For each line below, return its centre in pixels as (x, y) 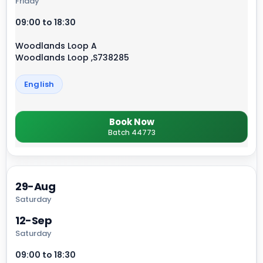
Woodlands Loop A (56, 46)
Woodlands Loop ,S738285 (72, 58)
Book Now (131, 122)
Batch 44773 (131, 133)
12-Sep (34, 221)
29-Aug (36, 187)
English (39, 85)
